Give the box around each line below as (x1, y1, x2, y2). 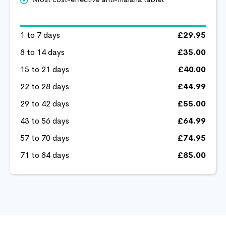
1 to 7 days (20, 29, 60, 40)
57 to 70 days (20, 132, 69, 143)
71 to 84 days (20, 149, 69, 160)
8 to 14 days (20, 46, 65, 58)
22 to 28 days (20, 81, 69, 92)
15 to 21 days (20, 64, 69, 75)
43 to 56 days (20, 115, 69, 126)
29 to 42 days (20, 98, 69, 109)
